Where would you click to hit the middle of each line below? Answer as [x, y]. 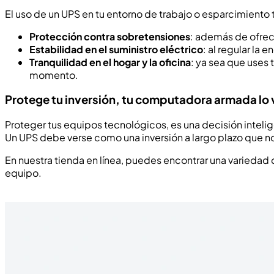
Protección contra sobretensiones [110, 36]
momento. [54, 75]
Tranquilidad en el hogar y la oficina [110, 62]
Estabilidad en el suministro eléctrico [116, 49]
